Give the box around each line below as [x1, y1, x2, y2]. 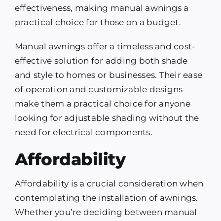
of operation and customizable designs [14, 84, 183, 95]
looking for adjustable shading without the [14, 113, 199, 123]
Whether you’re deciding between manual [14, 207, 197, 218]
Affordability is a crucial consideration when [14, 179, 204, 189]
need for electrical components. [14, 127, 152, 138]
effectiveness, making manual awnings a [14, 3, 189, 13]
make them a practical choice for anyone [14, 99, 190, 109]
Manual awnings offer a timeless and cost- [14, 41, 196, 52]
